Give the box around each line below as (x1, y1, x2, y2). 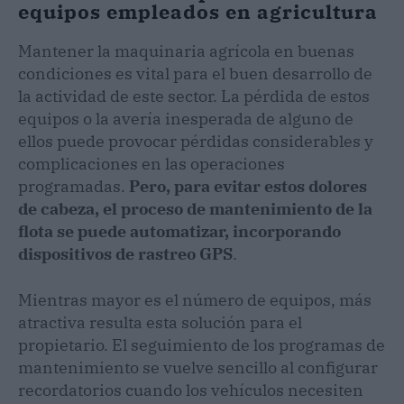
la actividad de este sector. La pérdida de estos (18, 85, 370, 106)
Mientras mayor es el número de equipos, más (18, 289, 372, 310)
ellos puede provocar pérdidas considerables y (18, 130, 373, 151)
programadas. (18, 175, 125, 197)
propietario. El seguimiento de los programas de (18, 334, 385, 355)
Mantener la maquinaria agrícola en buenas (18, 40, 354, 61)
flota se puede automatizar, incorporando (18, 220, 341, 242)
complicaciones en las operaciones (18, 152, 285, 174)
